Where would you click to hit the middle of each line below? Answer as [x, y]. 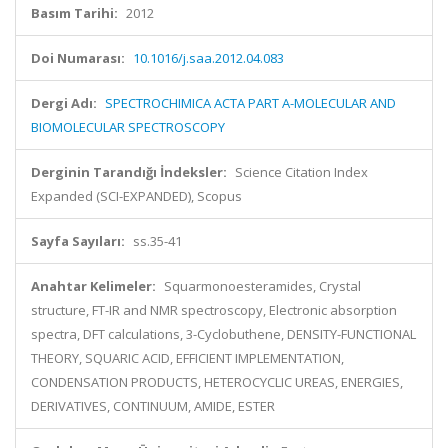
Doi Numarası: [78, 58]
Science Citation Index [301, 172]
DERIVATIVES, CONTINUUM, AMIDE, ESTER [153, 406]
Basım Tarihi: [74, 13]
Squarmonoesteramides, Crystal [262, 286]
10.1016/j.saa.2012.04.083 [208, 58]
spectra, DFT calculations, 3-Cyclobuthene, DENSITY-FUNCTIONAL [223, 334]
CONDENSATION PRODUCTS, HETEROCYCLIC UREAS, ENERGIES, [217, 382]
